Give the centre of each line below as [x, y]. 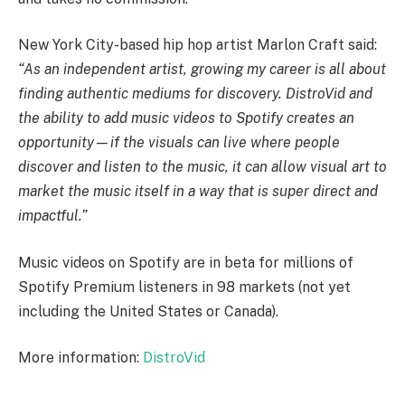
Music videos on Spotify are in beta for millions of [186, 262]
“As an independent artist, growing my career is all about [202, 70]
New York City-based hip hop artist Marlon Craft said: [198, 45]
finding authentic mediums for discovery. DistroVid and [195, 94]
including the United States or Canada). [148, 311]
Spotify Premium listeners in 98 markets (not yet [184, 287]
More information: [80, 358]
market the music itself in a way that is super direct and [198, 192]
